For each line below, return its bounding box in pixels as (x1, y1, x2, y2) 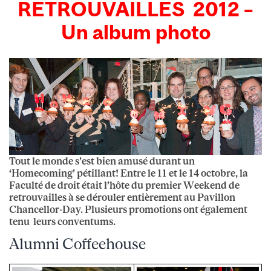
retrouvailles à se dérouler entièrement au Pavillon (9, 191, 235, 203)
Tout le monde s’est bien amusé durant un (9, 154, 195, 167)
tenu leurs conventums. (9, 215, 116, 227)
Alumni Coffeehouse (9, 234, 146, 252)
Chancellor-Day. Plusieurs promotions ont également (9, 203, 247, 215)
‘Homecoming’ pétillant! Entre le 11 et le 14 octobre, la (9, 166, 248, 179)
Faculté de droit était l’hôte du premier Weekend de (9, 178, 240, 191)
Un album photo (60, 20, 211, 44)
